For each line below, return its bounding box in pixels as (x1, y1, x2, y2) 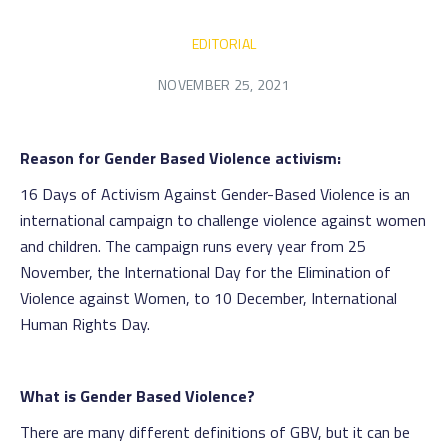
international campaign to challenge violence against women (20, 208, 426, 232)
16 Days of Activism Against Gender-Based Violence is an (20, 182, 410, 206)
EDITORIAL (191, 33, 257, 54)
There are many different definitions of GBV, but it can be (20, 420, 410, 444)
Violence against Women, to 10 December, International (20, 286, 397, 310)
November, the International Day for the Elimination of (20, 260, 391, 284)
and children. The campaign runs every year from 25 (20, 234, 366, 258)
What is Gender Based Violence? (20, 384, 255, 408)
